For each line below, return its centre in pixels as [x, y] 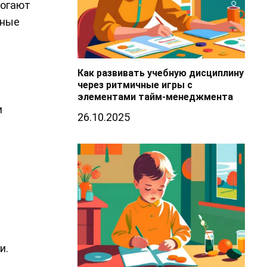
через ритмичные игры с [135, 85]
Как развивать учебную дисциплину [160, 73]
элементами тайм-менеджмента [155, 97]
